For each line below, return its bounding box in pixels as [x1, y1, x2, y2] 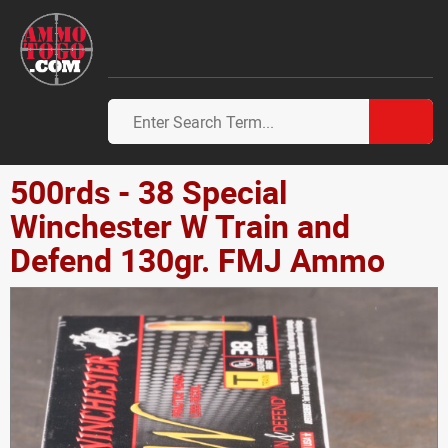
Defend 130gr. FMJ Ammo [10, 238, 385, 281]
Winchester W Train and [10, 204, 350, 247]
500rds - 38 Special [10, 170, 287, 213]
